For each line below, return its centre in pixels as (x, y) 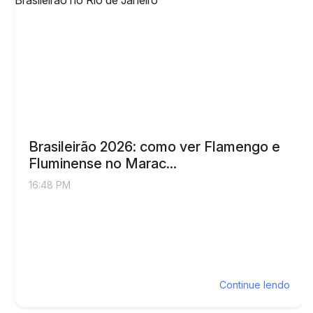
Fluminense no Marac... (103, 164)
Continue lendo (255, 285)
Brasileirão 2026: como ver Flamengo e (154, 147)
